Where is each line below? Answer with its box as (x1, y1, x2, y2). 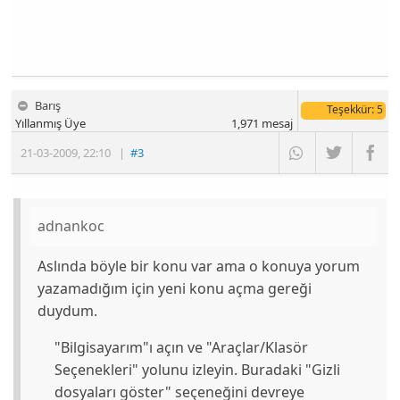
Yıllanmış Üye (15, 114, 87, 131)
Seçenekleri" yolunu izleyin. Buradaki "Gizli (54, 359, 340, 379)
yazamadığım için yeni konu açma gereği (37, 278, 312, 298)
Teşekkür (326, 101, 371, 117)
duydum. (37, 300, 98, 321)
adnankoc (37, 216, 105, 237)
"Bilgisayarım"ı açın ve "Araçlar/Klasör (54, 337, 308, 357)
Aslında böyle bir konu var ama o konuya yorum (37, 255, 361, 276)
